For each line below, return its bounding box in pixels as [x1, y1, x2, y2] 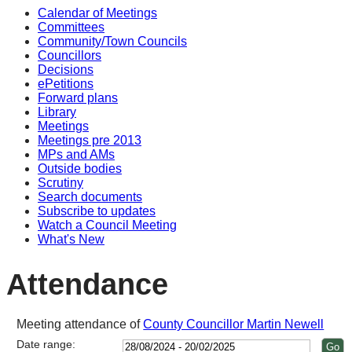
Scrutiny [38, 176, 83, 189]
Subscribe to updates [38, 204, 156, 218]
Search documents [38, 190, 142, 203]
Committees [38, 20, 104, 34]
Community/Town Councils [38, 35, 187, 48]
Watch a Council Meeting [38, 218, 177, 232]
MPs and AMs [38, 148, 115, 161]
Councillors [38, 49, 101, 62]
